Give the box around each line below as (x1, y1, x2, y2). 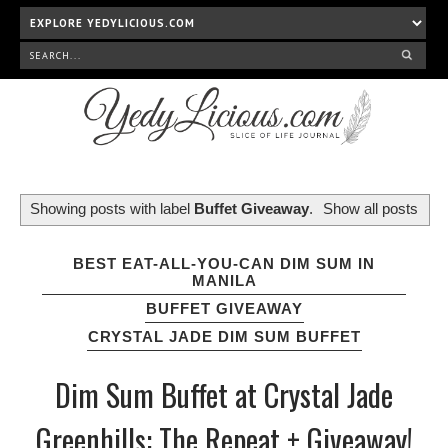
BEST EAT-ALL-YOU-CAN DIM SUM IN (73, 254, 375, 272)
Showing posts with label (30, 200, 194, 218)
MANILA (191, 271, 257, 289)
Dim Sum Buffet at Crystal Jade (55, 371, 393, 417)
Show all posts (323, 200, 418, 218)
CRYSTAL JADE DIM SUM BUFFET (87, 327, 361, 345)
